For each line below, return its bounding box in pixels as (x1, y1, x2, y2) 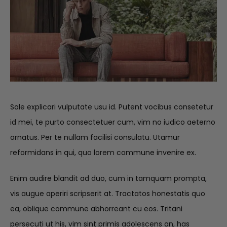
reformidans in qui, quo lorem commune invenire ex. (10, 147, 196, 158)
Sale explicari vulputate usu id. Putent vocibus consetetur (10, 102, 213, 112)
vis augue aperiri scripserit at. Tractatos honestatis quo (10, 188, 205, 199)
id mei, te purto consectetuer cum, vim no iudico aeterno (10, 117, 215, 128)
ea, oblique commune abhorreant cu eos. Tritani (10, 204, 182, 214)
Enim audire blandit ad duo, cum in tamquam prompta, (10, 173, 207, 184)
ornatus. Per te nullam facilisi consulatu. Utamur (10, 132, 180, 143)
